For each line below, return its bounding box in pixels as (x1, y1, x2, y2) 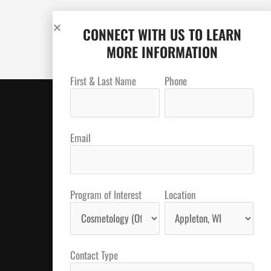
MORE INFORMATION (106, 41, 218, 62)
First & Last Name (70, 73, 136, 88)
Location (164, 186, 195, 202)
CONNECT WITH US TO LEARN (82, 24, 241, 45)
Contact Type (70, 247, 118, 263)
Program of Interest (70, 186, 142, 202)
